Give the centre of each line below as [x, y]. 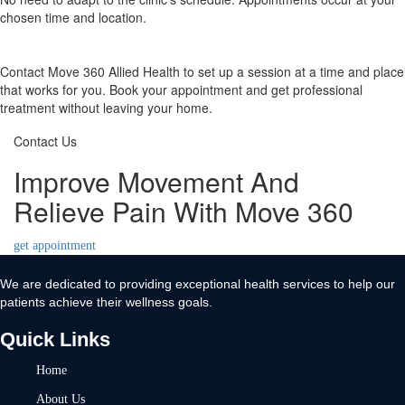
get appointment [55, 245]
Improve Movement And [156, 181]
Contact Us [45, 141]
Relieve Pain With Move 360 [184, 211]
